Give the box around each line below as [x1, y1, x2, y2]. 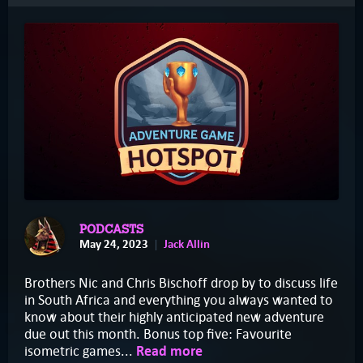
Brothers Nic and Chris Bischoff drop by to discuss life [24, 273, 338, 292]
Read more [136, 341, 203, 361]
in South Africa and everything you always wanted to [24, 290, 333, 309]
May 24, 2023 [79, 236, 148, 253]
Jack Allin [164, 236, 210, 253]
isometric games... [24, 341, 136, 360]
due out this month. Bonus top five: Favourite [24, 324, 292, 343]
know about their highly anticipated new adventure [24, 307, 324, 326]
